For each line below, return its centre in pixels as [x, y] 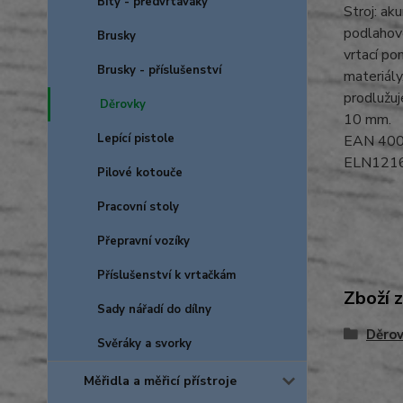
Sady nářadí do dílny [154, 309]
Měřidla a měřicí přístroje [160, 381]
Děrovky [123, 104]
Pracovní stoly [138, 207]
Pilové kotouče [140, 173]
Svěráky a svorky [144, 344]
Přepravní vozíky [143, 241]
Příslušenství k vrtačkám [166, 275]
